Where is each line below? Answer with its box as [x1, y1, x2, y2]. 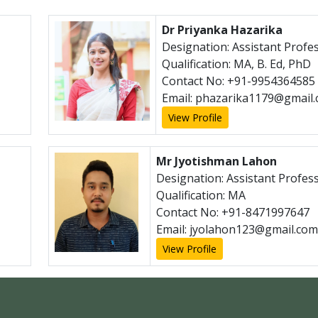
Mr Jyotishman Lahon [156, 153, 277, 169]
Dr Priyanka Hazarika [162, 22, 283, 38]
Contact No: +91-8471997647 [156, 204, 309, 220]
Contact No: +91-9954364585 [162, 73, 315, 89]
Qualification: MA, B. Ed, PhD [162, 56, 311, 72]
